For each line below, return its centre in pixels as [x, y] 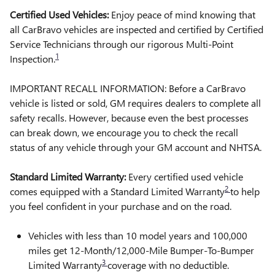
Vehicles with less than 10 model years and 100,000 [138, 236]
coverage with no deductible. [168, 265]
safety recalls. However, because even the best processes [129, 118]
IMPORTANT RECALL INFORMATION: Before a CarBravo [128, 88]
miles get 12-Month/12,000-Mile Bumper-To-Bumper [141, 250]
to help [245, 192]
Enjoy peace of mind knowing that [182, 15]
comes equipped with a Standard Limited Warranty [117, 192]
